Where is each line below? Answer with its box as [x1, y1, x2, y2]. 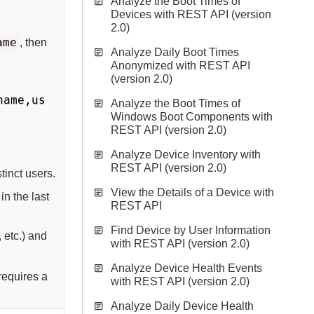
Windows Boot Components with [111, 111, 273, 123]
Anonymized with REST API [111, 60, 250, 71]
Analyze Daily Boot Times [111, 46, 239, 58]
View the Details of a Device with [111, 186, 274, 198]
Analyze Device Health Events [111, 262, 262, 274]
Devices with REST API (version [111, 8, 271, 20]
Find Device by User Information [111, 224, 271, 236]
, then [20, 36, 48, 48]
